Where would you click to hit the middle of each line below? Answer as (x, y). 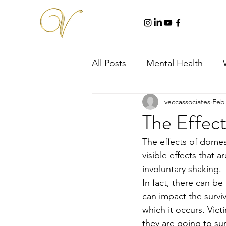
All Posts (109, 63)
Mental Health (175, 63)
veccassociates (187, 102)
